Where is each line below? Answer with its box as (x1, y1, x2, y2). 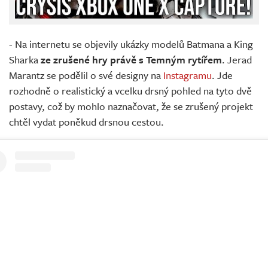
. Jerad (222, 52, 252, 68)
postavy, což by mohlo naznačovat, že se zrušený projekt (9, 99, 253, 114)
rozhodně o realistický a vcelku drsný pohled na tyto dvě (9, 83, 252, 99)
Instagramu (163, 68, 212, 83)
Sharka (9, 52, 41, 68)
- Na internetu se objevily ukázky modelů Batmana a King (9, 36, 253, 52)
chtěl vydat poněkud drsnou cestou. (9, 114, 164, 130)
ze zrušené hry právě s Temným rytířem (41, 52, 222, 68)
